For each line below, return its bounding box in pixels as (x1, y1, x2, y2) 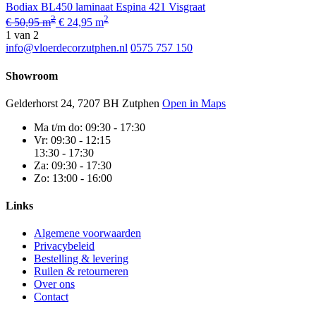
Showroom (6, 69, 58, 82)
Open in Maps (162, 97, 226, 109)
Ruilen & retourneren (34, 265, 128, 278)
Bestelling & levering (34, 253, 128, 265)
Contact (34, 291, 68, 303)
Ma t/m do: (34, 121, 85, 133)
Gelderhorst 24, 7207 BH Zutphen (6, 97, 162, 109)
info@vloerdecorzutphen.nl (6, 42, 128, 54)
